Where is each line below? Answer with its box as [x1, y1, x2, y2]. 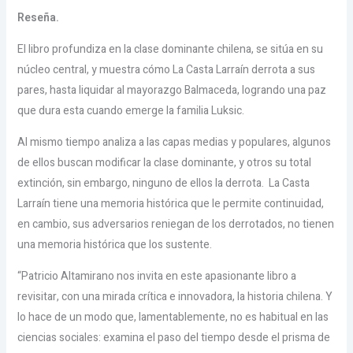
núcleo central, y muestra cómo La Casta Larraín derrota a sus [17, 61, 315, 78]
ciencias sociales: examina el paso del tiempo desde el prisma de [17, 329, 330, 346]
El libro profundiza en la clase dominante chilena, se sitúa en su [17, 40, 323, 58]
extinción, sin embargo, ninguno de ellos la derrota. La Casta [17, 174, 310, 191]
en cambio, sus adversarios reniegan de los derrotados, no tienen [17, 215, 334, 232]
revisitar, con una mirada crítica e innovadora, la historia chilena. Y [17, 288, 333, 305]
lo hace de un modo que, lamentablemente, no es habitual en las [17, 308, 329, 325]
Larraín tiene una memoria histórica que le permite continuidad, [17, 195, 324, 212]
